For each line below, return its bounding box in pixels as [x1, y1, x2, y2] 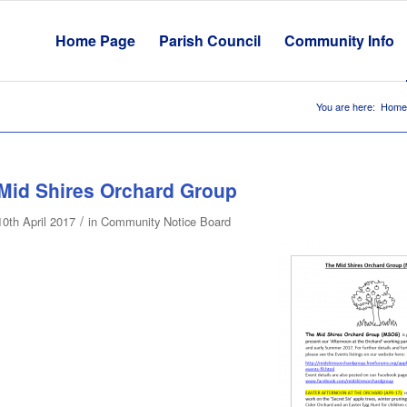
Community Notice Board [100, 213, 231, 230]
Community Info [283, 30, 394, 51]
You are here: [316, 99, 375, 114]
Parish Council [158, 30, 261, 51]
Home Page [55, 30, 135, 51]
